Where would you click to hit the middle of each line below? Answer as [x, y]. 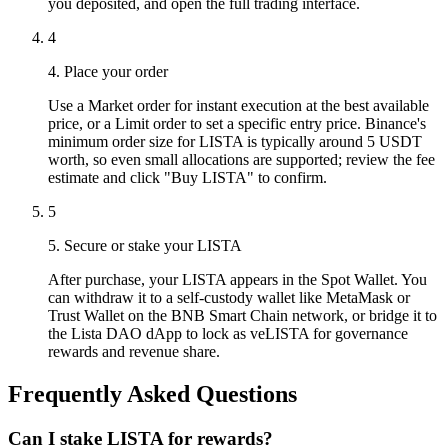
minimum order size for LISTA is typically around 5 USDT [235, 141]
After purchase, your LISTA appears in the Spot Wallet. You [237, 279]
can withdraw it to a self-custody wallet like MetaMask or [229, 297]
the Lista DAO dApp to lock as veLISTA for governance [228, 333]
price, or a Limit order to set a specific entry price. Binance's [237, 123]
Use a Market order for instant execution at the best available [238, 105]
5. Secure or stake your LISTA [145, 245]
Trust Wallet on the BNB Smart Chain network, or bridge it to [242, 315]
